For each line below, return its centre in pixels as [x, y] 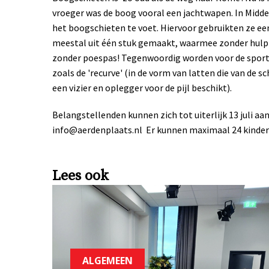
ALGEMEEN [107, 260]
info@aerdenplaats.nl [97, 129]
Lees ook [80, 176]
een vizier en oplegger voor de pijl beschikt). [142, 87]
